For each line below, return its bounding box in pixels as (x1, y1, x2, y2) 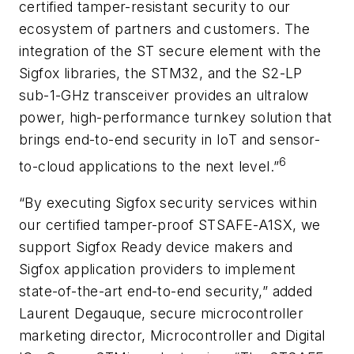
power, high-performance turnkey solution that (19, 109, 332, 126)
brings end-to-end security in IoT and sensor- (19, 131, 320, 149)
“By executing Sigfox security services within (19, 194, 317, 211)
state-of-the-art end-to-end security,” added (19, 282, 313, 299)
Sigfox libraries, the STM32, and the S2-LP (19, 65, 303, 82)
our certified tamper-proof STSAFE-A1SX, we (19, 216, 321, 233)
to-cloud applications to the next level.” (19, 157, 280, 175)
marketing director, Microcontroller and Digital (19, 326, 326, 344)
